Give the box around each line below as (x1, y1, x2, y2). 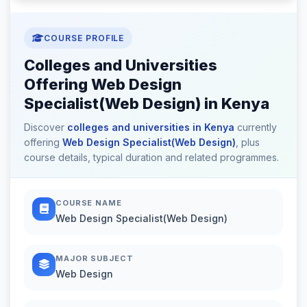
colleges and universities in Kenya (67, 121, 234, 133)
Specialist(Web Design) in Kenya (24, 94, 269, 112)
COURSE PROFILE (43, 32, 125, 43)
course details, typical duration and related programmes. (24, 151, 279, 163)
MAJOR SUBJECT (56, 253, 134, 263)
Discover (24, 121, 67, 133)
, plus (236, 136, 260, 148)
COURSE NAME (56, 197, 122, 208)
